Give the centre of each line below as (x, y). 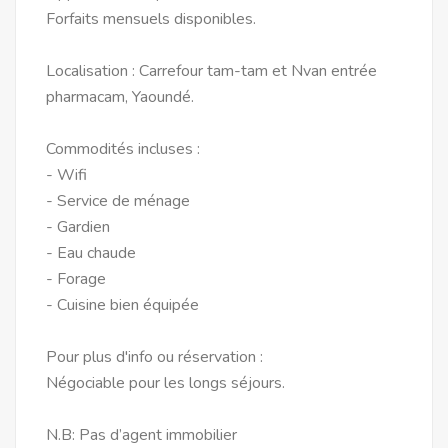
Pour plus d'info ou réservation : (154, 357)
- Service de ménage (118, 201)
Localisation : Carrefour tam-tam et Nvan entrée (211, 71)
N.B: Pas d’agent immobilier (141, 435)
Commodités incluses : (123, 149)
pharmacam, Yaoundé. (120, 97)
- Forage (76, 279)
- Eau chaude (91, 253)
